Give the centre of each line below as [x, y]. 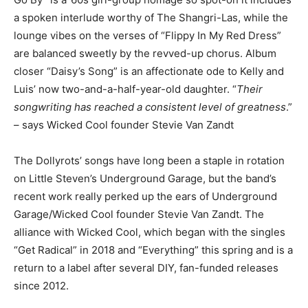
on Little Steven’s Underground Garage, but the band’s [145, 178]
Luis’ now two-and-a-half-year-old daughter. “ [125, 89]
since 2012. [41, 285]
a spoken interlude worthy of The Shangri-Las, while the [151, 17]
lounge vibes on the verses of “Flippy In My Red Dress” [147, 35]
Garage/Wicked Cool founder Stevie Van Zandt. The [139, 214]
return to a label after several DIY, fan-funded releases [146, 267]
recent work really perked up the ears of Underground [145, 196]
